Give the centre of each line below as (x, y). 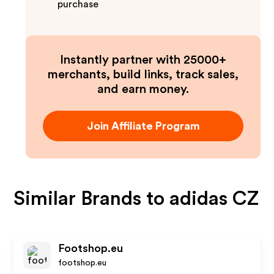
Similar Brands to (92, 199)
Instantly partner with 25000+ (143, 60)
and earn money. (143, 89)
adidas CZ (214, 199)
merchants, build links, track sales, (143, 75)
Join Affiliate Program (143, 126)
